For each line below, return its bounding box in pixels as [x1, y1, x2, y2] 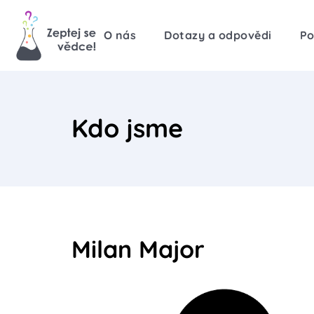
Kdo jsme [71, 112, 183, 144]
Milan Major [71, 233, 205, 264]
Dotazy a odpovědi [164, 28, 272, 43]
